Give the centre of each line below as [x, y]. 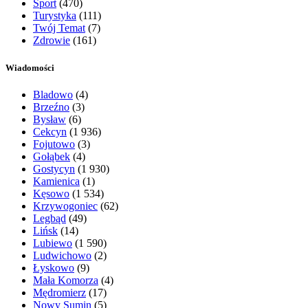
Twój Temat [59, 28]
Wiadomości [30, 67]
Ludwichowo [62, 255]
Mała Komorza [66, 280]
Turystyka [55, 16]
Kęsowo [51, 193]
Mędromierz [59, 292]
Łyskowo [54, 267]
